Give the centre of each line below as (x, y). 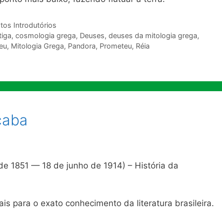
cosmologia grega (45, 35)
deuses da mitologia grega (153, 35)
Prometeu (116, 46)
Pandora (82, 46)
